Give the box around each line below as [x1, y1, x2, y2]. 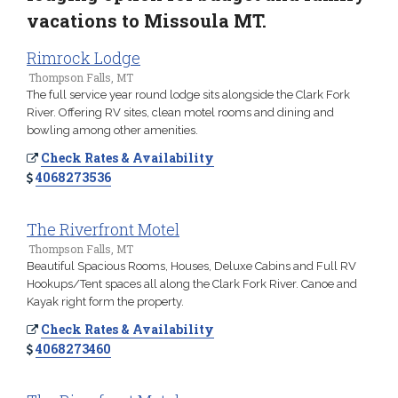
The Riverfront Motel [27, 219, 179, 240]
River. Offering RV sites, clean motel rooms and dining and [27, 106, 334, 119]
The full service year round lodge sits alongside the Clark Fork [27, 88, 350, 101]
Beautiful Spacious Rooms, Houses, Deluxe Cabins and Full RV [27, 259, 356, 273]
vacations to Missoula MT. [27, 9, 267, 32]
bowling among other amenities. [27, 123, 198, 137]
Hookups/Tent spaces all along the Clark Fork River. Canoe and [27, 277, 357, 291]
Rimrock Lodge [27, 47, 140, 68]
